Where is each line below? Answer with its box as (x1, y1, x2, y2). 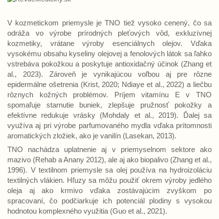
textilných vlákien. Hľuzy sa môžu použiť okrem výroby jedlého (7, 176, 212, 184)
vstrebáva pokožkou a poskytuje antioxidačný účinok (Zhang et (7, 60, 212, 68)
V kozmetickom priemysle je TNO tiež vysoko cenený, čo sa (7, 19, 212, 27)
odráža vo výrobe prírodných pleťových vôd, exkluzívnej (7, 29, 212, 37)
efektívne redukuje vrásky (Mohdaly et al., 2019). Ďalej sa (7, 111, 212, 119)
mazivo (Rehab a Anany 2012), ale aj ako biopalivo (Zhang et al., (7, 155, 212, 164)
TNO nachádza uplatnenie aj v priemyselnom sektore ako (7, 145, 212, 153)
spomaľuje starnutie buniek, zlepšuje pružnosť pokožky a (7, 101, 212, 109)
